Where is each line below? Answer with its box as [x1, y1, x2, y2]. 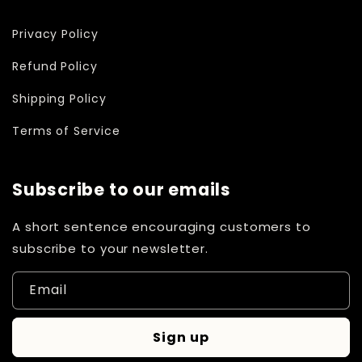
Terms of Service [12, 122, 120, 139]
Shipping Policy [12, 90, 107, 107]
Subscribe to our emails [12, 178, 231, 201]
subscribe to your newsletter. [12, 240, 209, 257]
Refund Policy [12, 57, 98, 74]
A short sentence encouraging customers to [12, 218, 311, 235]
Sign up [153, 328, 209, 347]
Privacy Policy [12, 25, 99, 42]
